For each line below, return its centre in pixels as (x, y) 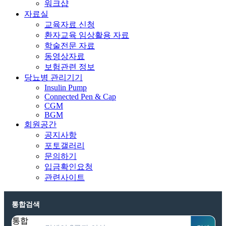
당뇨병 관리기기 (53, 77)
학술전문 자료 (70, 46)
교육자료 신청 (70, 24)
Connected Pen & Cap (80, 97)
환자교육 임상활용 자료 (87, 35)
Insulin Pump (66, 88)
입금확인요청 (69, 167)
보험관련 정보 (70, 67)
